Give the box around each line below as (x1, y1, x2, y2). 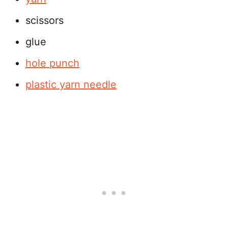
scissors (25, 14, 64, 26)
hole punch (25, 57, 79, 69)
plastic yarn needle (25, 78, 117, 91)
